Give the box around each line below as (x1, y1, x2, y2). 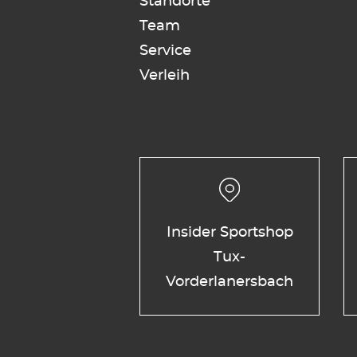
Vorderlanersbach (166, 275, 293, 290)
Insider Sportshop (166, 226, 293, 241)
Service (139, 43, 191, 58)
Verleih (139, 68, 190, 83)
